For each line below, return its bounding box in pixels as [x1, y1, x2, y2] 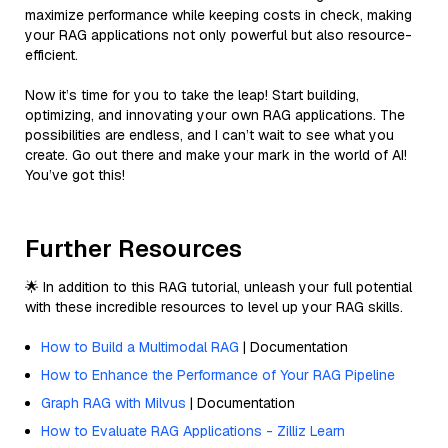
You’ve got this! [25, 165, 125, 184]
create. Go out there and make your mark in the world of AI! [25, 145, 407, 164]
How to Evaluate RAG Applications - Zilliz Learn [41, 421, 345, 440]
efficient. [25, 45, 78, 64]
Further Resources [25, 232, 242, 264]
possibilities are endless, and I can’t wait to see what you [25, 125, 394, 144]
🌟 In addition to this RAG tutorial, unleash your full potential [25, 277, 412, 296]
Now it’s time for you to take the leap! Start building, [25, 85, 359, 104]
